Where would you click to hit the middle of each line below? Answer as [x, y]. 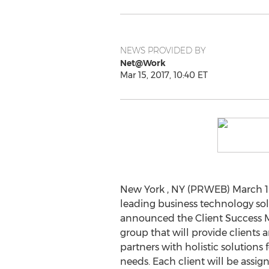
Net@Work [143, 63]
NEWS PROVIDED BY [163, 50]
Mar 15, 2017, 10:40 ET [164, 75]
